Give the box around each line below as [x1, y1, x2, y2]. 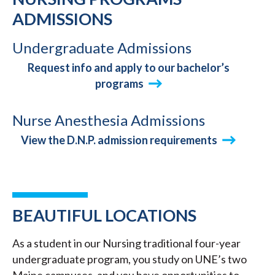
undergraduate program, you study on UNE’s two [12, 252, 247, 266]
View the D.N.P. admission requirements [21, 133, 217, 147]
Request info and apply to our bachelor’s [27, 61, 230, 75]
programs [95, 77, 144, 91]
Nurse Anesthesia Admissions [12, 111, 205, 130]
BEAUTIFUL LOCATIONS [12, 205, 196, 226]
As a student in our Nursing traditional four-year [12, 236, 241, 250]
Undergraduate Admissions [12, 39, 192, 57]
